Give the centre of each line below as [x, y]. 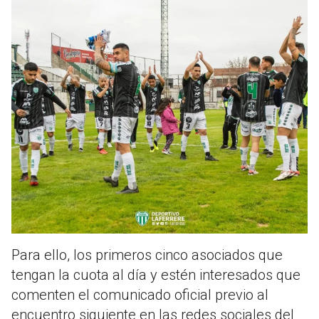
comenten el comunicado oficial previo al [140, 295]
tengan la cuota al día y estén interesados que [156, 275]
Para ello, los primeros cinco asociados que [147, 255]
